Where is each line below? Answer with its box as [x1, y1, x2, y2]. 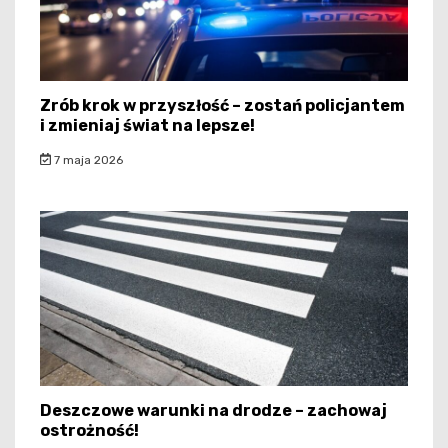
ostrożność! [40, 420, 139, 440]
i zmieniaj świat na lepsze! [40, 115, 255, 135]
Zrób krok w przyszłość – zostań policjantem [40, 95, 405, 115]
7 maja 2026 [50, 152, 123, 167]
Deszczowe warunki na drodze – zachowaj [40, 400, 387, 420]
